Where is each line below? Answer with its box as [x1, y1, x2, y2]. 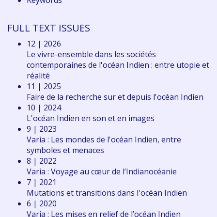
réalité [27, 70, 50, 81]
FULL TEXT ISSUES [7, 21, 90, 35]
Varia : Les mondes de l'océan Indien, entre [27, 134, 181, 145]
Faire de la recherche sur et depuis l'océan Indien [27, 92, 203, 103]
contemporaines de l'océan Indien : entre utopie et [27, 60, 209, 71]
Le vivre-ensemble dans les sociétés [27, 49, 156, 60]
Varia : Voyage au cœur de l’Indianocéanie [27, 166, 177, 177]
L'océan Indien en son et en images [27, 113, 155, 124]
